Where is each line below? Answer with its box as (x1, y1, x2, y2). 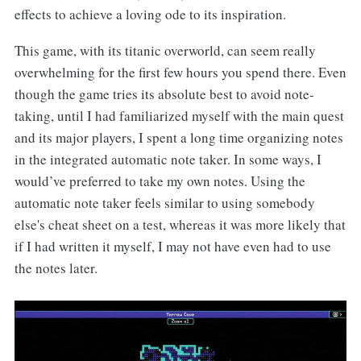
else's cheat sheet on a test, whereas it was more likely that (14, 214, 346, 234)
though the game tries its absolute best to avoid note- (14, 84, 314, 103)
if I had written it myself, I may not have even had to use (14, 236, 331, 255)
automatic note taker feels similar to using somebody (14, 193, 315, 212)
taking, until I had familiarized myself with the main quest (14, 106, 344, 125)
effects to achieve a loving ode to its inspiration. (14, 4, 286, 23)
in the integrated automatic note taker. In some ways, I (14, 149, 322, 168)
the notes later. (14, 258, 98, 277)
